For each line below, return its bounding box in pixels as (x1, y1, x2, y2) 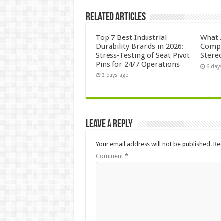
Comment (95, 152, 125, 160)
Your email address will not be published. (95, 140, 212, 147)
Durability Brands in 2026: (95, 41, 184, 51)
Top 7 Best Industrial (95, 33, 167, 42)
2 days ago (101, 72, 129, 78)
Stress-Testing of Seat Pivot (95, 50, 190, 60)
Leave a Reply (85, 118, 133, 130)
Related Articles (85, 11, 146, 23)
